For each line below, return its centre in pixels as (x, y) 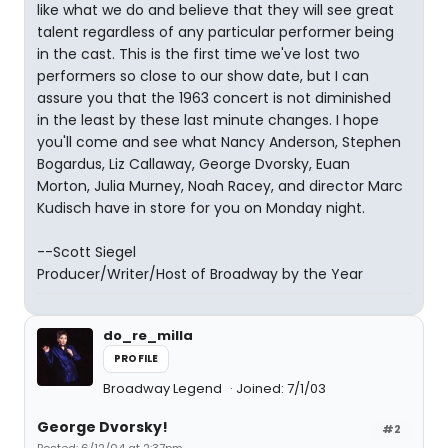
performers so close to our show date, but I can (203, 76)
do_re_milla (148, 335)
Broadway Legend (164, 388)
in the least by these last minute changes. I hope (208, 120)
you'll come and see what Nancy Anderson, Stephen (219, 142)
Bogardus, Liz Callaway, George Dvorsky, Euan (193, 164)
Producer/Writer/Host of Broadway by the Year (200, 274)
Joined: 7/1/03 (281, 388)
